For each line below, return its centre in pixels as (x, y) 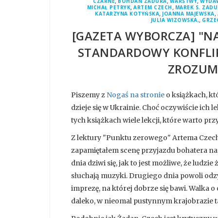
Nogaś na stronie (136, 95)
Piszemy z (89, 95)
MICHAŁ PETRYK (109, 8)
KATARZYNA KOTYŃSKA (127, 14)
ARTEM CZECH (153, 8)
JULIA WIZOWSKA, (175, 20)
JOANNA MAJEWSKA (188, 14)
